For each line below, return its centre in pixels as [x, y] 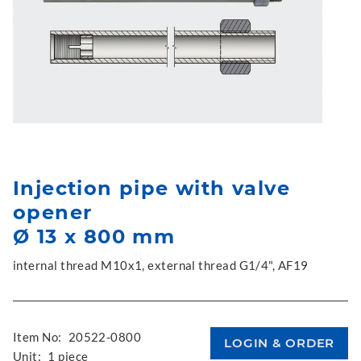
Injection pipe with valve [151, 188]
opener [53, 212]
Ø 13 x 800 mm [94, 237]
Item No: [37, 337]
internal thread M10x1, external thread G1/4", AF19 [161, 265]
